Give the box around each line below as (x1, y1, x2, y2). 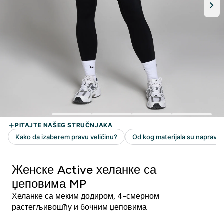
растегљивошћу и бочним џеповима (12, 203, 147, 211)
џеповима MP (12, 177, 86, 190)
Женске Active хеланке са (12, 163, 156, 176)
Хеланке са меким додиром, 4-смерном (12, 192, 159, 200)
